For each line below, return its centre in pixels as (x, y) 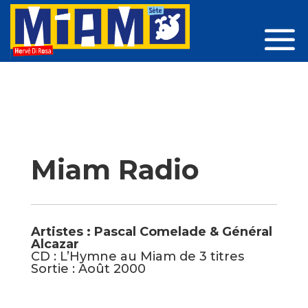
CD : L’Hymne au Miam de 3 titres (137, 256)
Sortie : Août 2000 (88, 268)
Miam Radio (115, 169)
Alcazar (55, 244)
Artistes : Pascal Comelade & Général (151, 231)
